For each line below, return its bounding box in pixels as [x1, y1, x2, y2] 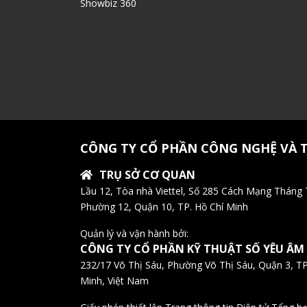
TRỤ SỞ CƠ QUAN [99, 167, 195, 183]
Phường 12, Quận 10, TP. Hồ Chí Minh [80, 200, 248, 214]
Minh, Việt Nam [80, 274, 149, 288]
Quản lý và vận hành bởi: [80, 227, 188, 241]
